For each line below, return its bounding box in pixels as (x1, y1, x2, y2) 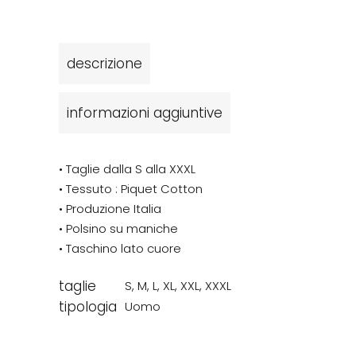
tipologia (59, 296, 117, 316)
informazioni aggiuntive (67, 103, 222, 122)
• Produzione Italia (59, 199, 161, 217)
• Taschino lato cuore (59, 239, 181, 257)
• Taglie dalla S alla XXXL (59, 160, 195, 177)
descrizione (67, 53, 142, 73)
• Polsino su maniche (59, 219, 178, 237)
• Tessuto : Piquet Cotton (59, 180, 203, 197)
